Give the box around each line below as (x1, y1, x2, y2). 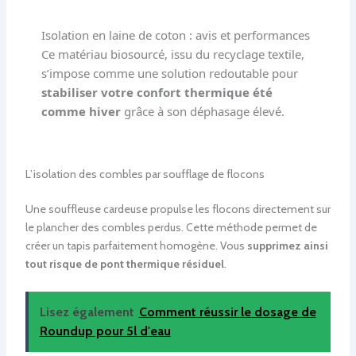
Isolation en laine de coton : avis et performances (41, 27, 310, 44)
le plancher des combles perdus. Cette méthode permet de (25, 220, 317, 235)
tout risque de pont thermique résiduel (25, 257, 224, 272)
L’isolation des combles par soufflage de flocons (25, 167, 265, 182)
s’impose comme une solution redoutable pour (41, 65, 298, 82)
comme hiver (41, 103, 121, 120)
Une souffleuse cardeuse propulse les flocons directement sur (25, 202, 331, 217)
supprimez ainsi (246, 238, 328, 253)
